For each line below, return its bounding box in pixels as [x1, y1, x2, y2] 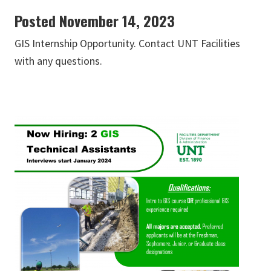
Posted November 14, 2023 [15, 10, 175, 32]
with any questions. [15, 54, 102, 68]
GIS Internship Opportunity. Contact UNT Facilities [15, 36, 240, 51]
